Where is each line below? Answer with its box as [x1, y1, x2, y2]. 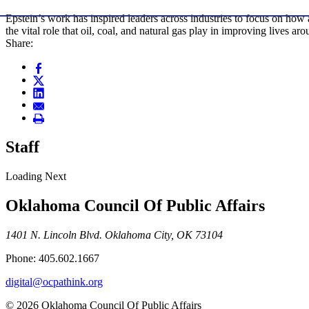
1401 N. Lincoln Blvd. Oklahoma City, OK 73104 [6, 228, 223, 241]
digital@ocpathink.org [6, 275, 103, 288]
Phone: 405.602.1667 [6, 252, 99, 264]
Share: [6, 37, 33, 50]
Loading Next [6, 170, 66, 182]
